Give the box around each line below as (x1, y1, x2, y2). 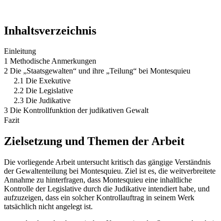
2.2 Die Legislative (14, 86, 73, 95)
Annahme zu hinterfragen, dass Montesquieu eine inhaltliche (4, 176, 192, 184)
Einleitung (4, 47, 36, 56)
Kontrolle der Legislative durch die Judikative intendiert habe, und (4, 184, 210, 193)
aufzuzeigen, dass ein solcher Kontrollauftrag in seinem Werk (4, 193, 194, 202)
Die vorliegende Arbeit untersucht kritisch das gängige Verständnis (4, 158, 211, 167)
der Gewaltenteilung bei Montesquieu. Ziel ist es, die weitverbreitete (4, 167, 216, 176)
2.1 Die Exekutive (14, 76, 71, 85)
